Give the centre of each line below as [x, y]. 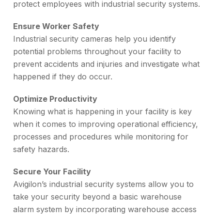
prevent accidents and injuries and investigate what [106, 64]
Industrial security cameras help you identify [94, 39]
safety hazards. [41, 149]
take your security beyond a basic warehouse [97, 196]
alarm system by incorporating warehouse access [105, 209]
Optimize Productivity [55, 99]
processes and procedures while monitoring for [101, 136]
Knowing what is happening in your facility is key [102, 111]
